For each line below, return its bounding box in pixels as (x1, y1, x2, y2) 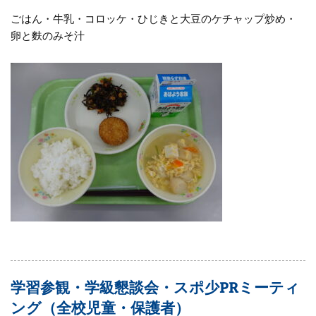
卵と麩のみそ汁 (11, 29, 85, 42)
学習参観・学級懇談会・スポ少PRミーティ (11, 276, 300, 297)
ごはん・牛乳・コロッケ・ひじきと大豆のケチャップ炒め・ (11, 12, 297, 25)
